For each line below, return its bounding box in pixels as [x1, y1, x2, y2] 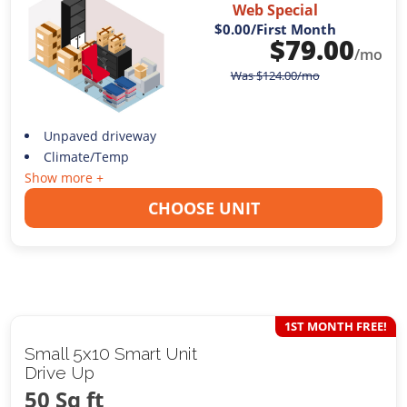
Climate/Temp [43, 147, 129, 165]
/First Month [250, 20, 336, 39]
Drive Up [25, 362, 95, 382]
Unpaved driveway [43, 126, 156, 144]
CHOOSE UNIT [147, 196, 260, 219]
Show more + [25, 168, 104, 186]
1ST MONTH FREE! [283, 317, 387, 334]
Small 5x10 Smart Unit [25, 342, 198, 363]
